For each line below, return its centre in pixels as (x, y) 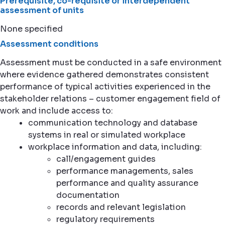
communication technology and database (113, 123)
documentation (88, 195)
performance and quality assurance (127, 183)
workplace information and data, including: (115, 147)
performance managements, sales (125, 171)
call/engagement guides (106, 159)
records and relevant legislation (121, 207)
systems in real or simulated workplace (107, 135)
